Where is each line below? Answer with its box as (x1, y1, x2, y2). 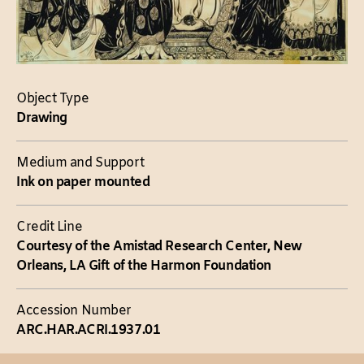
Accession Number (16, 302, 132, 320)
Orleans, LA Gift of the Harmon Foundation (16, 258, 271, 275)
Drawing (16, 109, 67, 127)
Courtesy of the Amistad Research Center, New (16, 238, 302, 256)
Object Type (16, 89, 89, 107)
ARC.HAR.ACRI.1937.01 (16, 322, 161, 340)
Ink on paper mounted (16, 174, 150, 192)
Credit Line (16, 219, 83, 236)
